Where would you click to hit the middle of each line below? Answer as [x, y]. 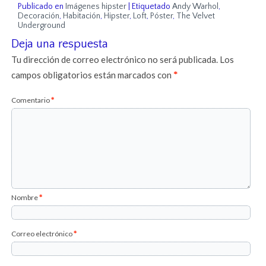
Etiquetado [151, 7]
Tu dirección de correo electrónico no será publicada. [115, 60]
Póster [162, 16]
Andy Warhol [196, 7]
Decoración [39, 16]
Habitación [82, 16]
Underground [42, 26]
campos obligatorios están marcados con [93, 75]
